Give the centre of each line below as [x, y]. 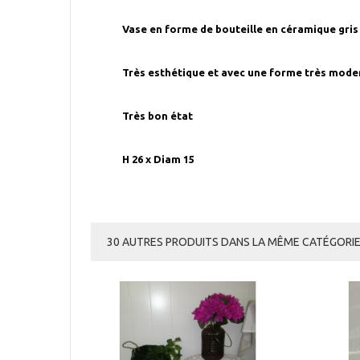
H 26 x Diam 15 [158, 159]
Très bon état [157, 115]
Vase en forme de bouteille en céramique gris [240, 29]
